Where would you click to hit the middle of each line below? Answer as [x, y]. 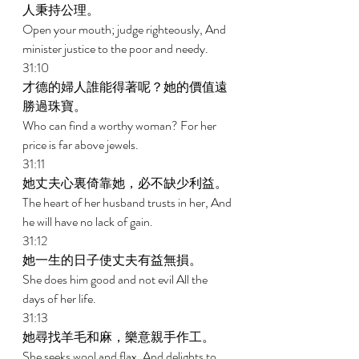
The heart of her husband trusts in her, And [128, 202]
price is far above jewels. [82, 145]
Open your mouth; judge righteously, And [125, 29]
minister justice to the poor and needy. [117, 48]
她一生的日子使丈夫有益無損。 [113, 260]
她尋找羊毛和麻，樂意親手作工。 [120, 337]
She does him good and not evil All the [116, 279]
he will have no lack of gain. [89, 222]
